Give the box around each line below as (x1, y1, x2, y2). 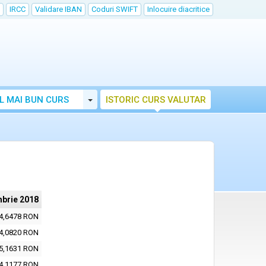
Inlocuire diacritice (147, 5, 210, 14)
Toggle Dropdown (92, 94, 158, 104)
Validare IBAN (35, 5, 82, 14)
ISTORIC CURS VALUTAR (105, 94, 206, 105)
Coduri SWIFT (91, 5, 138, 14)
